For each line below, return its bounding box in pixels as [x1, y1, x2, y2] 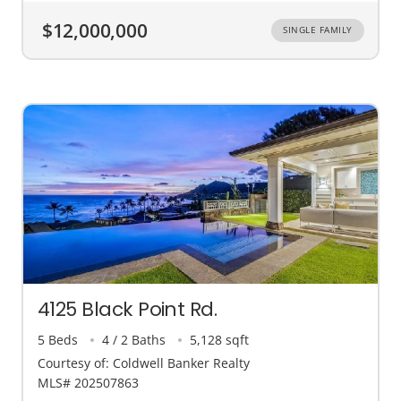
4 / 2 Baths [102, 331, 166, 349]
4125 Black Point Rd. [38, 295, 218, 324]
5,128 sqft [190, 331, 250, 349]
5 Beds [38, 331, 78, 349]
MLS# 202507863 [38, 373, 139, 391]
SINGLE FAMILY [283, 24, 353, 37]
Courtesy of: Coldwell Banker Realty [38, 354, 250, 371]
